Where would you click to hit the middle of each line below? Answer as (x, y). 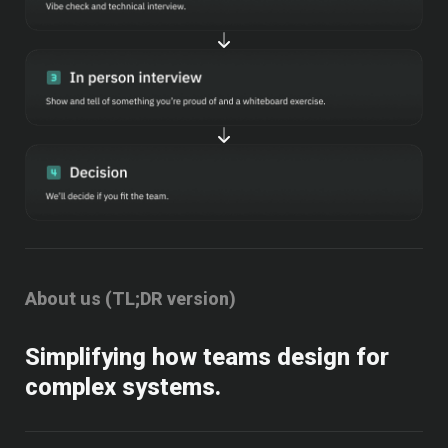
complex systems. (123, 387)
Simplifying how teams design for (207, 357)
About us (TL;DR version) (130, 299)
